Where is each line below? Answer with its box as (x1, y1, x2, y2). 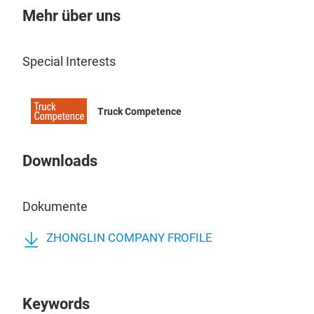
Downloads (22, 152, 97, 170)
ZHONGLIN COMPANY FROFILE (46, 231, 212, 245)
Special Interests (22, 54, 116, 69)
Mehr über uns (22, 7, 121, 25)
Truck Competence (97, 105, 182, 117)
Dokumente (22, 199, 88, 214)
